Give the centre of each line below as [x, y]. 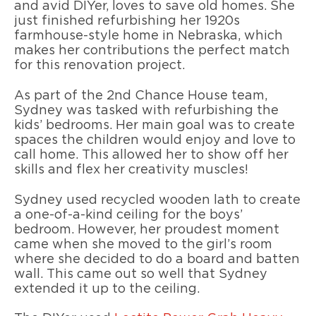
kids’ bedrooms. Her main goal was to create [154, 125]
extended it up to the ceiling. [107, 289]
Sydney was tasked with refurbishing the [146, 110]
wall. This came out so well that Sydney [141, 274]
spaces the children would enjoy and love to [155, 140]
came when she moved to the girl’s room [143, 244]
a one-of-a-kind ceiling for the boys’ [128, 215]
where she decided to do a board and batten [157, 259]
